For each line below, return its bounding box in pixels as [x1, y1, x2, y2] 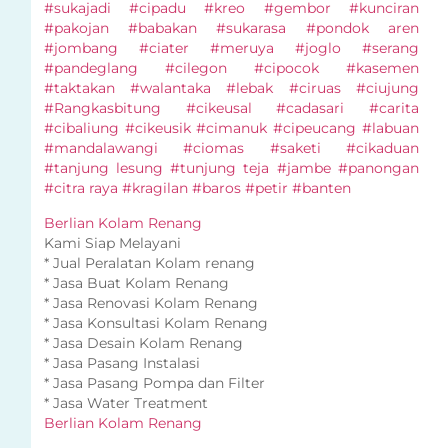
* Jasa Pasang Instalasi [43, 353, 200, 372]
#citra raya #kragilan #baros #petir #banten [43, 179, 351, 198]
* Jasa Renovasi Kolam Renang [43, 293, 258, 312]
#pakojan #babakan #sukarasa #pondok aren [43, 19, 419, 38]
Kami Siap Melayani [43, 233, 181, 252]
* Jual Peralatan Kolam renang [43, 253, 255, 272]
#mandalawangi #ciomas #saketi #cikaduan [43, 139, 419, 158]
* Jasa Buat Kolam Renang [43, 273, 229, 292]
